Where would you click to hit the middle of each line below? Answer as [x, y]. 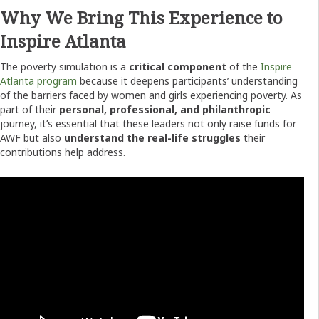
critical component [178, 66]
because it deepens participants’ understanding [187, 80]
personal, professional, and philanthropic [165, 109]
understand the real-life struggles [152, 137]
